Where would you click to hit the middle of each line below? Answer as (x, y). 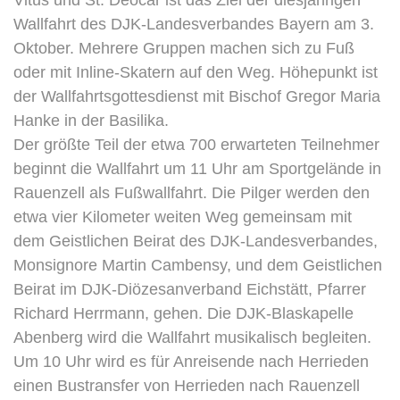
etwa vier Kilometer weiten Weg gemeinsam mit (183, 217)
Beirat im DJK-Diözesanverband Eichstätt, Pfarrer (190, 289)
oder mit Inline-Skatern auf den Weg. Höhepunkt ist (196, 72)
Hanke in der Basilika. (91, 121)
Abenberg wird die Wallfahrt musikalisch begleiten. (192, 337)
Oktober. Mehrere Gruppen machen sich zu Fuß (184, 48)
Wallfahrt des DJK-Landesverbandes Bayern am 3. (194, 24)
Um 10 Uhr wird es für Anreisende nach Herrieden (191, 362)
